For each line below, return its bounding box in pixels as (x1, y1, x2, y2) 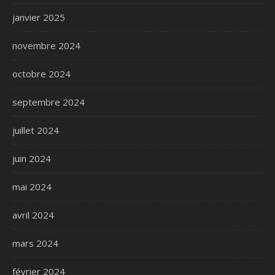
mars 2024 (12, 236, 58, 249)
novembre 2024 (12, 39, 80, 52)
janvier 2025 (12, 10, 65, 23)
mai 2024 (12, 180, 52, 193)
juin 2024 (12, 152, 51, 165)
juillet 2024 (12, 123, 59, 136)
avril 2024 (12, 208, 54, 221)
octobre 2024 (12, 67, 71, 80)
